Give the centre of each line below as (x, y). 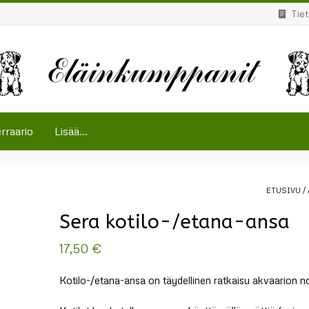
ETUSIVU (283, 190)
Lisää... (71, 131)
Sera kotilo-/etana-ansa (175, 222)
